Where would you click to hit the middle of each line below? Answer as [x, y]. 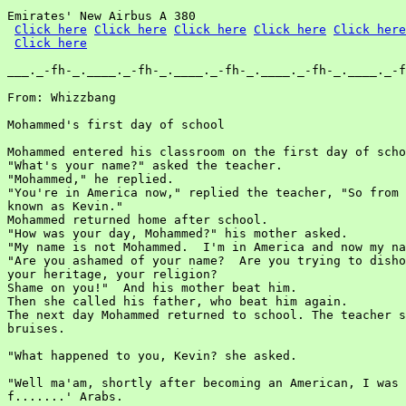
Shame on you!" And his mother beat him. [152, 288]
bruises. [36, 329]
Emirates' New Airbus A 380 [101, 16]
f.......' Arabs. [65, 396]
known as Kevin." [65, 206]
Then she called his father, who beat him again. [178, 301]
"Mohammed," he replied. [91, 179]
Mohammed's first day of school [116, 125]
